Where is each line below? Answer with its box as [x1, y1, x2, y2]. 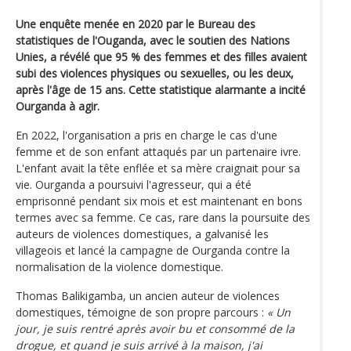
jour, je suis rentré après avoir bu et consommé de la [16, 320, 295, 336]
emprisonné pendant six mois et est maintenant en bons [16, 193, 302, 208]
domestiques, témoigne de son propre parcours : [16, 304, 267, 320]
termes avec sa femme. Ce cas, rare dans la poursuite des [16, 209, 310, 225]
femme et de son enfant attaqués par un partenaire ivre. [16, 143, 301, 159]
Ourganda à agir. [16, 98, 100, 114]
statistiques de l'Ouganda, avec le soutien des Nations [16, 32, 290, 48]
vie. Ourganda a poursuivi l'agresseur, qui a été [16, 176, 251, 192]
